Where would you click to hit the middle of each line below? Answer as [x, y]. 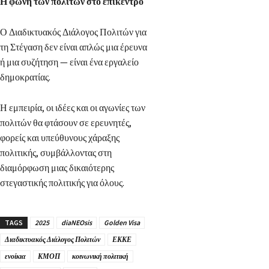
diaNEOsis [77, 222]
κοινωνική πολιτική [100, 256]
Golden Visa [122, 222]
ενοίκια [15, 256]
